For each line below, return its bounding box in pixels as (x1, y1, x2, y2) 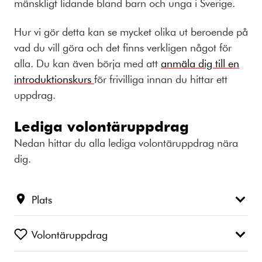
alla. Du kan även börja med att (14, 56, 161, 70)
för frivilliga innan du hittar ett (94, 71, 227, 86)
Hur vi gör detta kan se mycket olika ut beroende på (14, 24, 248, 39)
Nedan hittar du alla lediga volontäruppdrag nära (14, 135, 238, 150)
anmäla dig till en (161, 56, 239, 70)
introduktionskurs (14, 71, 94, 86)
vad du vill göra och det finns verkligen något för (14, 40, 232, 54)
